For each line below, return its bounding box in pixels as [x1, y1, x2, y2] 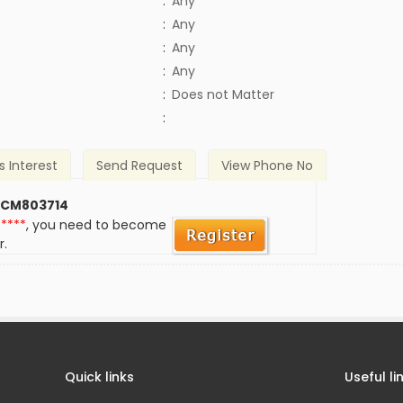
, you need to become [26, 216, 167, 235]
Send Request [96, 157, 184, 175]
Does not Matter [171, 85, 274, 103]
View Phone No [220, 157, 313, 175]
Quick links [65, 368, 135, 387]
